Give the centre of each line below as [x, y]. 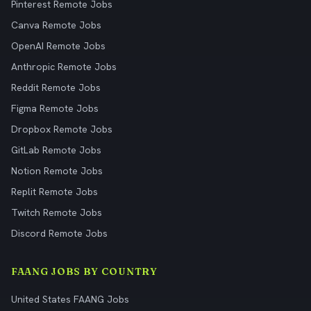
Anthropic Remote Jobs [64, 67]
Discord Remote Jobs [59, 233]
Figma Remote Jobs [55, 108]
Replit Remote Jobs [54, 192]
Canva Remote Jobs [56, 25]
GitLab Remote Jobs [56, 150]
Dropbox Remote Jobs [62, 129]
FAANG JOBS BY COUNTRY [84, 271]
